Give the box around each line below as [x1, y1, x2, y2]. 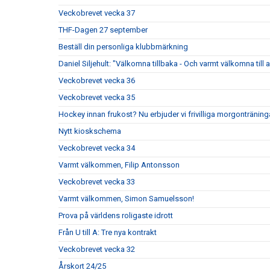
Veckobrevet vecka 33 [58, 177, 135, 187]
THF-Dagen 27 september [58, 25, 148, 35]
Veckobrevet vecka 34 [58, 143, 135, 153]
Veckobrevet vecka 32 [58, 245, 135, 254]
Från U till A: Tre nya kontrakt [58, 228, 157, 237]
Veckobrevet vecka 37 [58, 8, 135, 18]
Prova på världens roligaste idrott [58, 211, 173, 221]
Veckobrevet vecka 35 [58, 93, 135, 102]
